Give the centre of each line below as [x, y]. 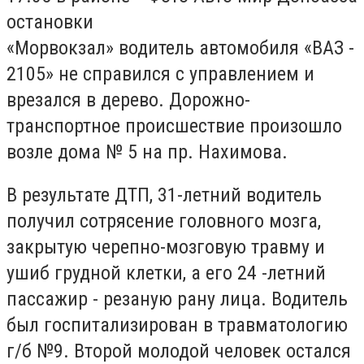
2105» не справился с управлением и [160, 74]
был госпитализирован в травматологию [177, 325]
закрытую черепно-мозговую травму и [166, 247]
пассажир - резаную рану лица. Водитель [177, 299]
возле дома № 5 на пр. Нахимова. [147, 152]
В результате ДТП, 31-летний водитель [164, 195]
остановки [50, 22]
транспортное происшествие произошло [174, 126]
